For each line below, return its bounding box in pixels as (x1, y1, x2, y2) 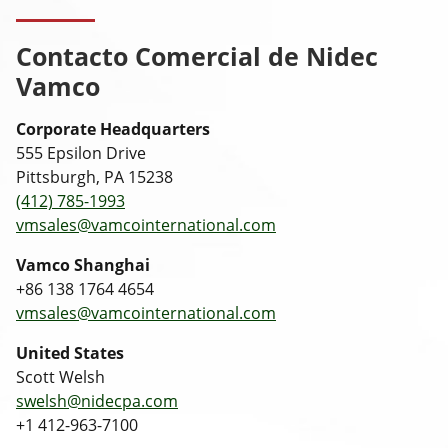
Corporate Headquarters (16, 117, 210, 140)
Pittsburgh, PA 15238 (16, 165, 173, 188)
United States (16, 341, 124, 364)
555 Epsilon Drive (16, 141, 146, 164)
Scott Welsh (16, 365, 105, 388)
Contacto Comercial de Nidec (16, 38, 378, 73)
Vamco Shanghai (16, 253, 150, 276)
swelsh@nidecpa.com (16, 389, 178, 412)
